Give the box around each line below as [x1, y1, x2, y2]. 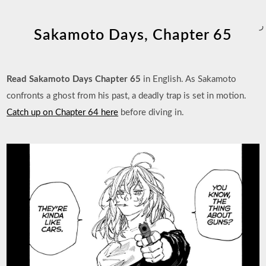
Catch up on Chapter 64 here [7, 108, 119, 117]
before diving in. [118, 108, 185, 117]
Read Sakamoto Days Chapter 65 [7, 75, 141, 84]
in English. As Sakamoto [141, 75, 237, 84]
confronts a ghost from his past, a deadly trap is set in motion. [7, 91, 247, 100]
